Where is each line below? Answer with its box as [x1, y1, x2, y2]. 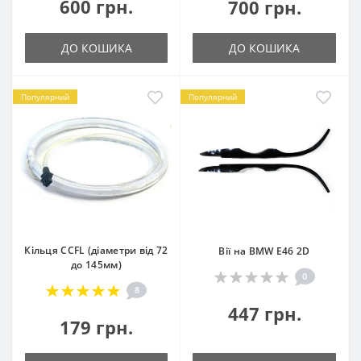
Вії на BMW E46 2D [218, 243, 310, 258]
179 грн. [60, 314, 133, 339]
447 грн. [227, 301, 301, 326]
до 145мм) [71, 257, 122, 272]
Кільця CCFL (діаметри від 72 [24, 243, 168, 257]
